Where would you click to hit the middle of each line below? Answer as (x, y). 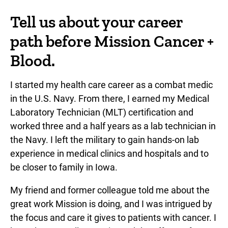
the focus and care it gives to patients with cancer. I (113, 217)
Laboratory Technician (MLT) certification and (102, 112)
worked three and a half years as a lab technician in (113, 126)
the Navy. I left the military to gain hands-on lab (105, 139)
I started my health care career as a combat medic (111, 84)
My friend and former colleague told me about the (110, 190)
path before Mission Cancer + (112, 41)
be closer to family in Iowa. (64, 167)
